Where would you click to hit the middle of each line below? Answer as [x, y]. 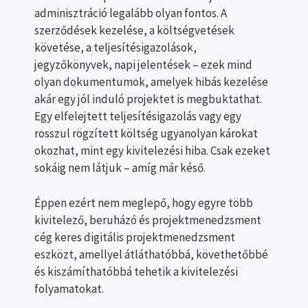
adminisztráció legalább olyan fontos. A [131, 13]
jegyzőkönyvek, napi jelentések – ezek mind [143, 65]
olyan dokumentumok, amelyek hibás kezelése [151, 82]
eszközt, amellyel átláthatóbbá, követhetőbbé [151, 254]
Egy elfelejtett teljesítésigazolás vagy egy [138, 117]
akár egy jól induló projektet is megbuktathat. [148, 99]
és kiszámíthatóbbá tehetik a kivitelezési [136, 271]
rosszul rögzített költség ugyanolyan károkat [146, 134]
